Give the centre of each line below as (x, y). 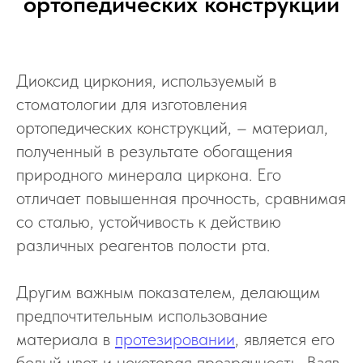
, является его (285, 339)
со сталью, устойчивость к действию (149, 221)
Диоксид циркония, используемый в (146, 80)
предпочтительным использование (142, 315)
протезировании (175, 339)
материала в (66, 339)
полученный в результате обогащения (154, 151)
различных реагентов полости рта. (143, 245)
